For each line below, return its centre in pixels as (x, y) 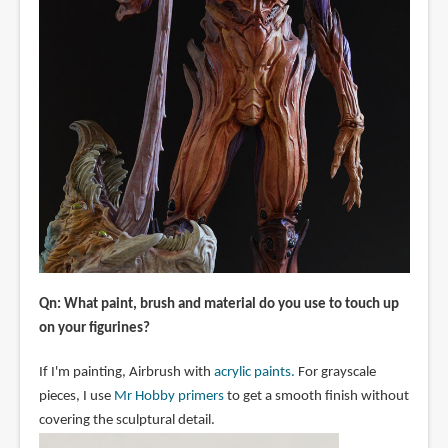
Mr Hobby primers (168, 396)
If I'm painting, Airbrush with (126, 372)
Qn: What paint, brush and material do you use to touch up (218, 304)
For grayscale (335, 372)
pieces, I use (76, 396)
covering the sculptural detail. (126, 420)
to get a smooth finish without (316, 396)
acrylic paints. (254, 372)
